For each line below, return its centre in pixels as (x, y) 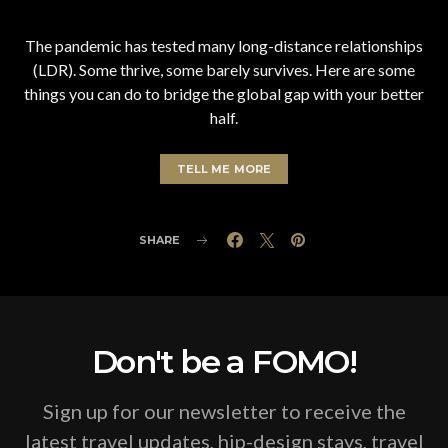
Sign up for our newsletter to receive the (224, 411)
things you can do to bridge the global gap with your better (224, 94)
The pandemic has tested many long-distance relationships (224, 46)
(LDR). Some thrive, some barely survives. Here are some (224, 70)
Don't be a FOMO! (224, 362)
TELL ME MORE (224, 169)
